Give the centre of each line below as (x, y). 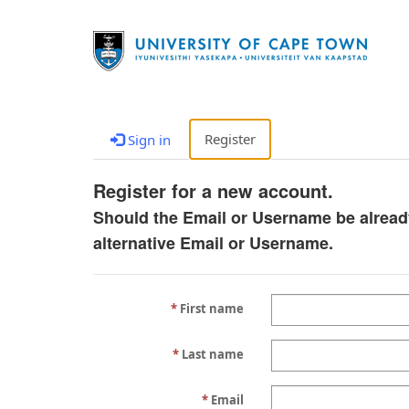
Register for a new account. (213, 190)
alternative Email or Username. (213, 243)
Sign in (147, 140)
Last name (212, 354)
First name (211, 309)
